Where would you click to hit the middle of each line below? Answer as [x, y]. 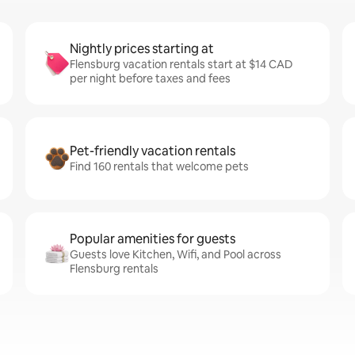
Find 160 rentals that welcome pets [159, 166]
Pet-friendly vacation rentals [153, 151]
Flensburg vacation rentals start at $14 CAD [181, 64]
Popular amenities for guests [153, 239]
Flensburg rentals [114, 269]
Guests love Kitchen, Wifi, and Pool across [176, 254]
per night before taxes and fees [150, 78]
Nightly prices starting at [142, 49]
